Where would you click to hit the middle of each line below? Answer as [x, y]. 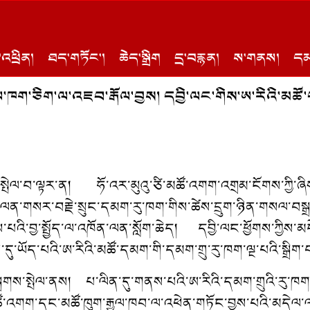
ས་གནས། [256, 59]
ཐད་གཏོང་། [76, 59]
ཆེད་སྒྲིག [140, 59]
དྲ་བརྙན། [197, 59]
